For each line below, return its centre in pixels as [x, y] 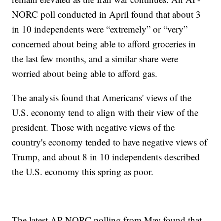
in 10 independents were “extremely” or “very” [100, 29]
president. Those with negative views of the [93, 127]
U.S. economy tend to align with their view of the [105, 112]
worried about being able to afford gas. [85, 73]
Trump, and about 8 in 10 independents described [106, 156]
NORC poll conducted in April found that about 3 [107, 14]
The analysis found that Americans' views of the [102, 97]
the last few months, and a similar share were [95, 58]
